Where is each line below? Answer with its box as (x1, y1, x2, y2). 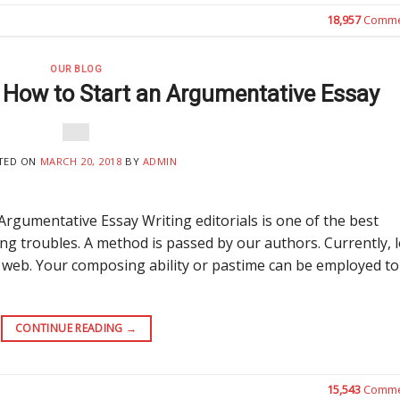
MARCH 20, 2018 (39, 154, 122, 168)
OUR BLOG (50, 63, 103, 76)
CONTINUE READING (15, 320, 127, 336)
